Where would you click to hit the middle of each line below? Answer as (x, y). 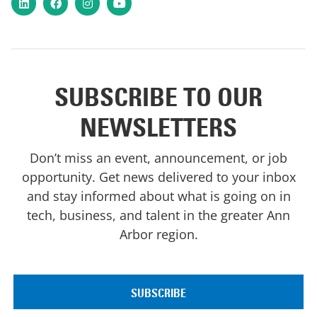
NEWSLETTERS (158, 128)
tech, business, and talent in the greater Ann (158, 215)
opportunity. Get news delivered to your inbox (158, 177)
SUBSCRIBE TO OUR (158, 97)
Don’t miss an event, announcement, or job (158, 158)
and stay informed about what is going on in (158, 196)
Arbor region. (158, 235)
